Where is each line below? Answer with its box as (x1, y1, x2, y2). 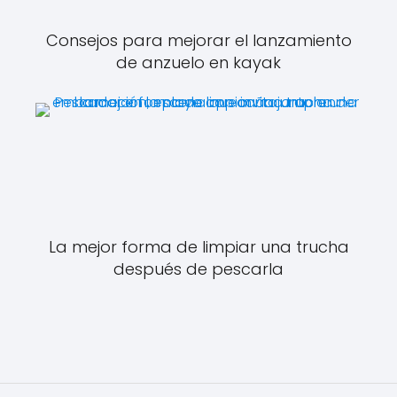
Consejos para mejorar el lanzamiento (45, 28, 352, 51)
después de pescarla (113, 258, 284, 281)
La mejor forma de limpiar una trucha (48, 236, 349, 259)
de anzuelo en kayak (116, 51, 281, 74)
